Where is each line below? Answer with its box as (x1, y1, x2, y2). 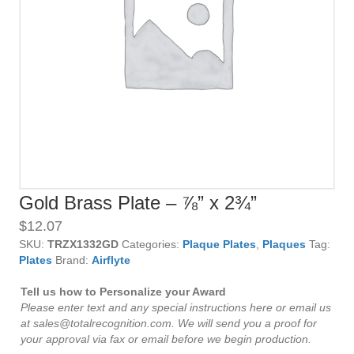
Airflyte (92, 254, 130, 266)
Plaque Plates (183, 238, 256, 250)
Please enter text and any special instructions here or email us (21, 301, 331, 314)
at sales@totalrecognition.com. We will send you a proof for (21, 317, 317, 330)
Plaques (262, 238, 306, 250)
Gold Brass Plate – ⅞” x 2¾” (19, 192, 257, 213)
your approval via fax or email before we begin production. (21, 333, 311, 345)
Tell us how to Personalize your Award (21, 285, 226, 298)
